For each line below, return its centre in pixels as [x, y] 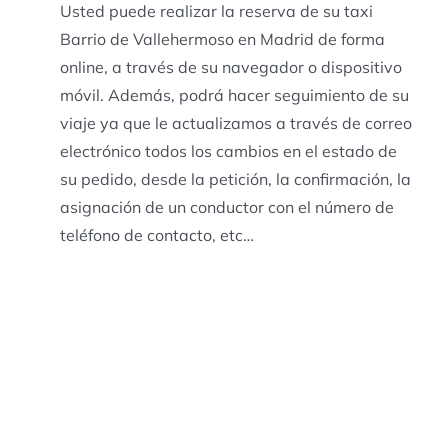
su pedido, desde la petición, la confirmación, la [235, 178]
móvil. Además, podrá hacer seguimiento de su [234, 94]
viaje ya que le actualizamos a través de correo [235, 122]
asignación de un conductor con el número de [226, 206]
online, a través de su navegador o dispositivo [230, 66]
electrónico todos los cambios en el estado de [228, 150]
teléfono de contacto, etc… [156, 234]
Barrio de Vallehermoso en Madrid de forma [222, 38]
